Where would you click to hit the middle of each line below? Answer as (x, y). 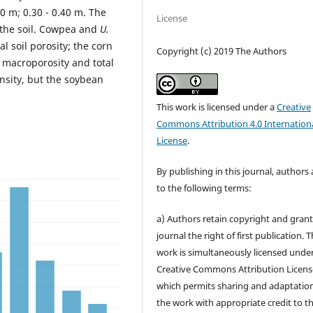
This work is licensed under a (217, 107)
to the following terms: (204, 188)
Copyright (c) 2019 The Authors (222, 51)
